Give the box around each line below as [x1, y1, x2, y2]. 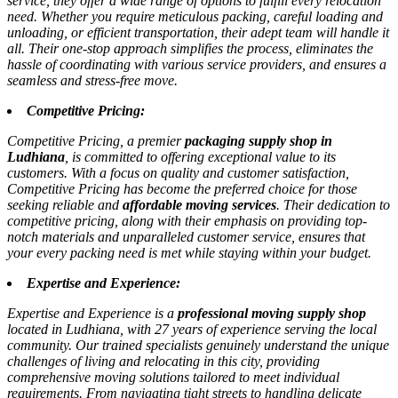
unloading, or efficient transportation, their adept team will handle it [7, 25, 389, 41]
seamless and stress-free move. [7, 73, 178, 89]
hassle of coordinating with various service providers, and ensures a [7, 57, 386, 73]
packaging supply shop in [185, 133, 332, 149]
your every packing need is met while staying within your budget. [7, 245, 371, 261]
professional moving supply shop [178, 306, 366, 322]
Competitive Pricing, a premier [7, 133, 185, 149]
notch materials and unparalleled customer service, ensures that [7, 229, 365, 245]
